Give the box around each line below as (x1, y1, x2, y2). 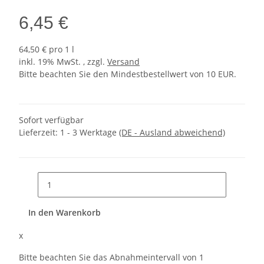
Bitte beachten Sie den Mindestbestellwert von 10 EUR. (19, 68, 236, 80)
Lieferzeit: (19, 127, 60, 138)
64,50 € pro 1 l (19, 44, 74, 55)
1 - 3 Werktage (60, 127, 119, 138)
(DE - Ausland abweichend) (119, 127, 225, 138)
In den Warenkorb (28, 207, 103, 219)
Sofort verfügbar (19, 114, 84, 126)
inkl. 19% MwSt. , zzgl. (19, 56, 107, 68)
